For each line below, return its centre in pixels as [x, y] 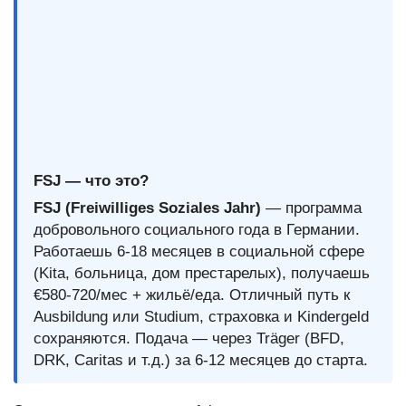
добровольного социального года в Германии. [197, 230]
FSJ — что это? [91, 181]
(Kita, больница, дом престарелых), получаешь [202, 273]
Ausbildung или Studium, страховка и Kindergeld [201, 317]
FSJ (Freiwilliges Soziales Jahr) [147, 208]
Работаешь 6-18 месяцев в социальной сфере [199, 251]
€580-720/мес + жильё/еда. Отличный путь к [192, 295]
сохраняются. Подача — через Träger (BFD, [189, 338]
